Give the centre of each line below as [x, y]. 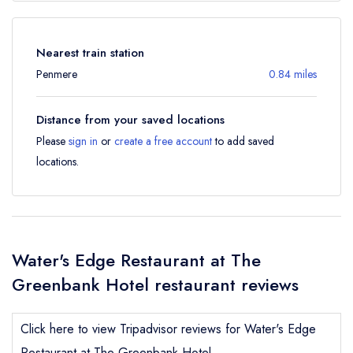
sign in [83, 141]
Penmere [57, 74]
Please [52, 141]
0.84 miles [293, 74]
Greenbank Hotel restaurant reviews [155, 284]
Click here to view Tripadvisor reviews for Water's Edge [168, 329]
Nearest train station [90, 52]
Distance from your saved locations [130, 119]
